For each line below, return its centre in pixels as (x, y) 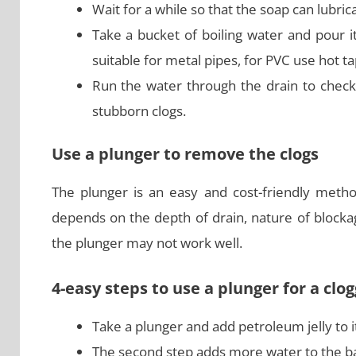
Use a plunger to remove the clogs (185, 153)
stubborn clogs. (139, 111)
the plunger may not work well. (147, 242)
